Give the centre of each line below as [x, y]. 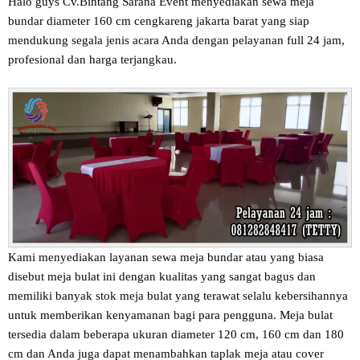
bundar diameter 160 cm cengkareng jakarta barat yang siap [159, 21]
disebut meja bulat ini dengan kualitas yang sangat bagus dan [162, 276]
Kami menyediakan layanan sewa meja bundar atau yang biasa [166, 257]
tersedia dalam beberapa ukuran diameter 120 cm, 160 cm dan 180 [176, 334]
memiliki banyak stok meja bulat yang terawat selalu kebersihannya [178, 295]
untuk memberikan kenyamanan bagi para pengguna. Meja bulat [170, 315]
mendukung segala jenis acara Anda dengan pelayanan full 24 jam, [176, 41]
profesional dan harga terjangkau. [92, 60]
